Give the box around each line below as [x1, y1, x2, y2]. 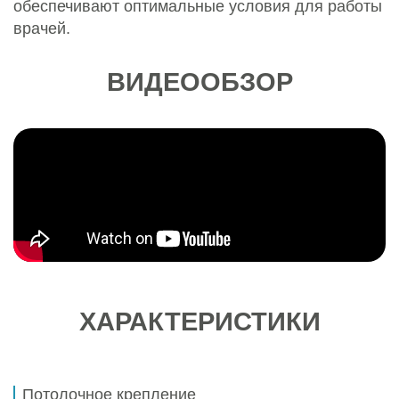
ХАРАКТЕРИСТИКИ [78, 307, 321, 337]
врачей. [13, 20, 70, 38]
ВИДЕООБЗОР [106, 68, 293, 97]
